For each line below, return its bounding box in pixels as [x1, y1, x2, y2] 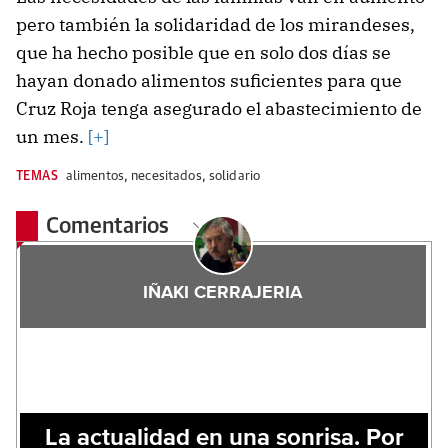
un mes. [16, 125, 84, 149]
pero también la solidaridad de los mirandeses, [16, 13, 415, 37]
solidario [208, 170, 261, 184]
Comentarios [46, 216, 175, 239]
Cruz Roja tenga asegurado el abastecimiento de [16, 97, 422, 121]
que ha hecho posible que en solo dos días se [16, 41, 391, 65]
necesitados [131, 170, 202, 184]
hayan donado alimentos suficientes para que [16, 69, 402, 93]
